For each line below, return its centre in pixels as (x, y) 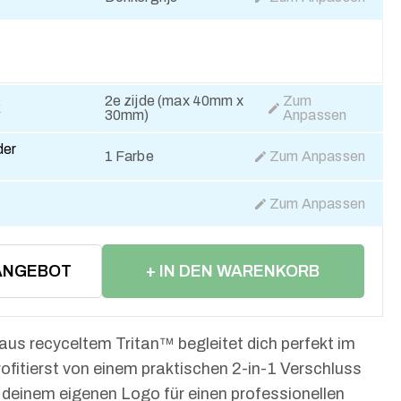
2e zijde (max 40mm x (174, 101)
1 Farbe (129, 156)
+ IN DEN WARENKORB (233, 271)
